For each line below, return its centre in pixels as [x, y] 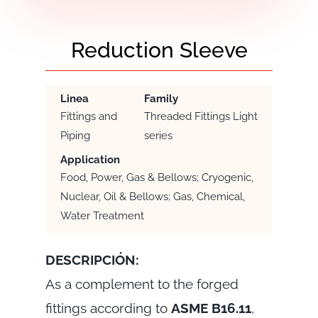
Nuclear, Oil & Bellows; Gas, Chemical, [152, 197]
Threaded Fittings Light [201, 117]
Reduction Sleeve [159, 50]
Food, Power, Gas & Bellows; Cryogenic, [157, 178]
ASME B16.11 [211, 308]
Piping [75, 136]
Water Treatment [102, 216]
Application [90, 160]
